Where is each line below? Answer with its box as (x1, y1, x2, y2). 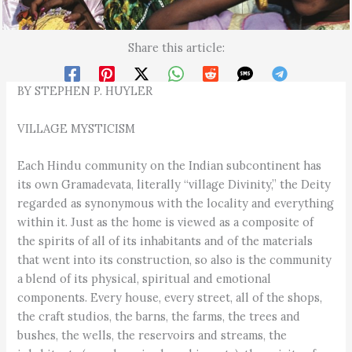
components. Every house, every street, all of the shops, (17, 290, 323, 306)
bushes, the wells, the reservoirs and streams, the (17, 328, 288, 343)
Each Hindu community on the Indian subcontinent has (17, 158, 322, 174)
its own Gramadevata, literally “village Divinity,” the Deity (17, 177, 332, 192)
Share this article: (127, 40, 225, 56)
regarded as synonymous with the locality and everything (17, 196, 335, 211)
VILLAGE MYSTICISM (17, 120, 136, 136)
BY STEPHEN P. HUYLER (17, 83, 153, 99)
